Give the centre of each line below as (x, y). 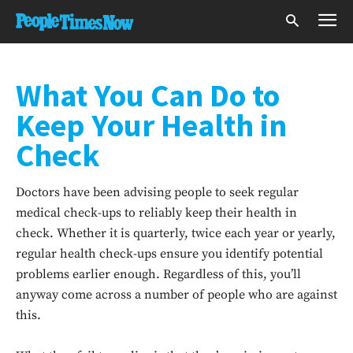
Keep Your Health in (151, 125)
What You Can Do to (148, 95)
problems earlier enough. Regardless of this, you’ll (158, 274)
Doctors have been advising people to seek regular (157, 192)
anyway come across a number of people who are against (176, 295)
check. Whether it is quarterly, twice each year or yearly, (176, 233)
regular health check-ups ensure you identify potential (169, 254)
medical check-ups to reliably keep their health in (156, 213)
